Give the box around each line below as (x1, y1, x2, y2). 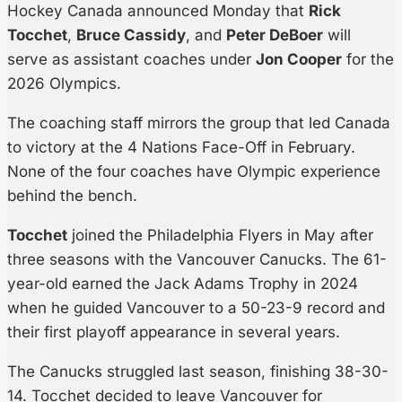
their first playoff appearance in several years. (7, 323, 340, 342)
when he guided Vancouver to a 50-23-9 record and (7, 299, 385, 318)
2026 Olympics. (7, 74, 121, 93)
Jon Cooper (256, 50, 342, 69)
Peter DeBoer (226, 26, 323, 45)
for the (342, 50, 394, 69)
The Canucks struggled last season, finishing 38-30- (7, 363, 389, 381)
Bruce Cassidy (76, 26, 186, 45)
